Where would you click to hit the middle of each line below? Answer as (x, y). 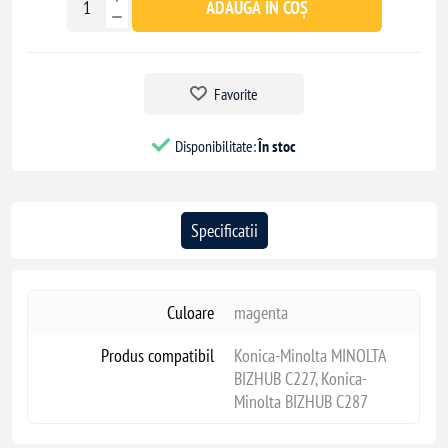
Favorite (236, 94)
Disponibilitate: (215, 145)
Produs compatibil (157, 355)
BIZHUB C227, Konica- (300, 378)
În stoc (277, 145)
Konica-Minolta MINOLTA (310, 355)
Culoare (190, 312)
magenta (260, 312)
